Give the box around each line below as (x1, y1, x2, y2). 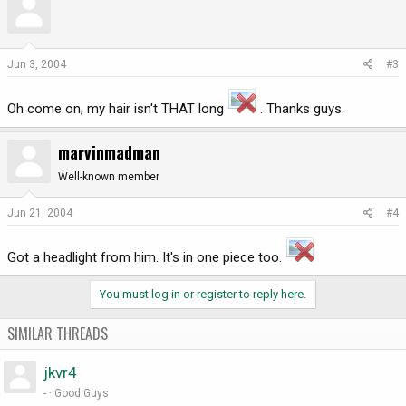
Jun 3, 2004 (7, 57, 66, 71)
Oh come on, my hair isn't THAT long (7, 100, 227, 117)
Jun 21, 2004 (7, 207, 72, 220)
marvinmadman (58, 140, 160, 164)
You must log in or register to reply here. (100, 287, 306, 302)
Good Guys (54, 387, 109, 401)
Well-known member (58, 169, 159, 183)
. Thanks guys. (256, 100, 344, 117)
